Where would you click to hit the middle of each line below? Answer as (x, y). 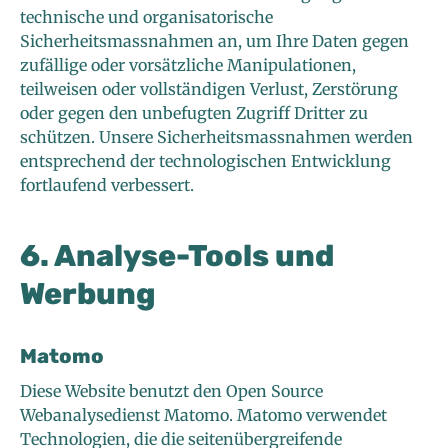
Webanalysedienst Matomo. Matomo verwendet (203, 415)
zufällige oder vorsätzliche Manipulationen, (188, 65)
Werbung (88, 294)
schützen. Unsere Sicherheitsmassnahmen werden (216, 137)
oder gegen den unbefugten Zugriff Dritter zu (194, 113)
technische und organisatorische (146, 17)
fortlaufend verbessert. (107, 185)
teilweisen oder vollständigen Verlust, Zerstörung (209, 89)
